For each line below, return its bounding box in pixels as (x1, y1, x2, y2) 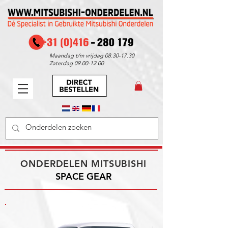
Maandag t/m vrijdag (49, 52, 105, 59)
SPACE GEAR (55, 170, 111, 183)
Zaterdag (49, 60, 74, 67)
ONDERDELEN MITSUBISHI (20, 158, 147, 170)
